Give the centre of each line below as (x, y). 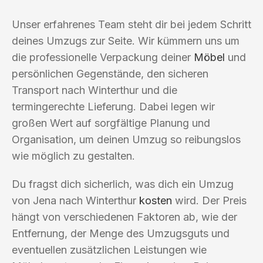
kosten (156, 200)
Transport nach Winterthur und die (95, 90)
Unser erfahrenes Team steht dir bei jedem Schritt (131, 24)
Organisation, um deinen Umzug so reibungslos (126, 139)
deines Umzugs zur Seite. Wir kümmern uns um (126, 41)
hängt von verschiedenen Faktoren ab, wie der (124, 217)
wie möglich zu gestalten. (73, 156)
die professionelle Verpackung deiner (103, 57)
